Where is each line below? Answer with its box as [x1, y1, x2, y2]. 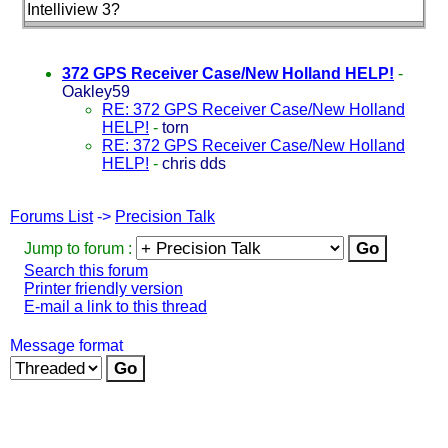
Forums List [10, 207, 93, 225]
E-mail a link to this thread [24, 297, 207, 315]
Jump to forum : [24, 239, 136, 257]
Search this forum [24, 261, 148, 279]
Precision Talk [115, 207, 215, 225]
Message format [10, 336, 123, 354]
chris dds [162, 154, 226, 172]
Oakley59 [62, 82, 130, 100]
